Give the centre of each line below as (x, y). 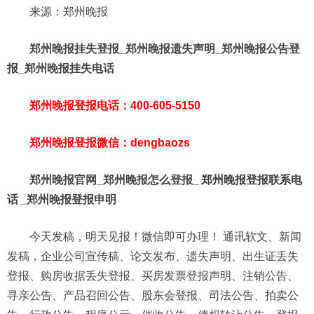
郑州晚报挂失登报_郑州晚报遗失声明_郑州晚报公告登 (165, 49)
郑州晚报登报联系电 (252, 180)
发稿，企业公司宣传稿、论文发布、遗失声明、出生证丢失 (153, 257)
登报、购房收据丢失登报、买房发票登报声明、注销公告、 (153, 276)
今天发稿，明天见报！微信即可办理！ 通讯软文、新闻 (165, 237)
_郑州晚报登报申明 (68, 200)
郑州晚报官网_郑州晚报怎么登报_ (114, 180)
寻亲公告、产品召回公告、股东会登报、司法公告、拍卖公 (153, 296)
